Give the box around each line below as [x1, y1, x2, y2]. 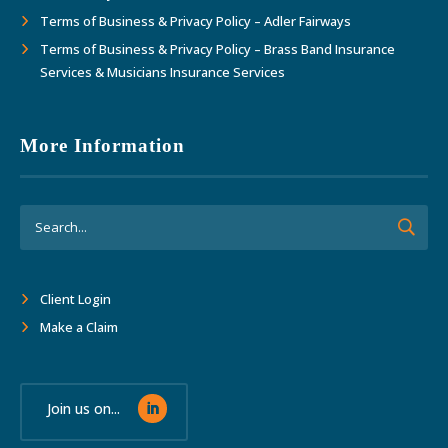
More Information [20, 134, 186, 156]
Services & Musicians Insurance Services [40, 62, 286, 81]
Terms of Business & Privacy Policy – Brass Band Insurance [40, 39, 396, 58]
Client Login [40, 290, 112, 309]
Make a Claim [40, 318, 119, 337]
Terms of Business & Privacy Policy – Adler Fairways [40, 11, 352, 30]
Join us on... [46, 399, 120, 419]
